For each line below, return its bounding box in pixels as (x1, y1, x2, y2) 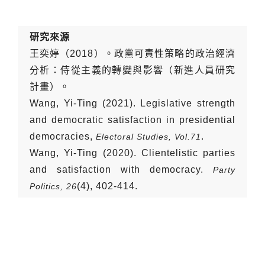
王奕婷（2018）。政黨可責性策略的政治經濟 (30, 48, 235, 59)
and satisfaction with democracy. (30, 164, 213, 174)
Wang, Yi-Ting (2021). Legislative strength (30, 98, 235, 108)
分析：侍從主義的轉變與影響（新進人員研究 (30, 64, 235, 75)
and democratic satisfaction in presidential (30, 114, 235, 125)
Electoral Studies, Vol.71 (96, 131, 201, 141)
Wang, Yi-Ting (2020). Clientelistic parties (30, 147, 235, 158)
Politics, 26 (30, 181, 77, 191)
